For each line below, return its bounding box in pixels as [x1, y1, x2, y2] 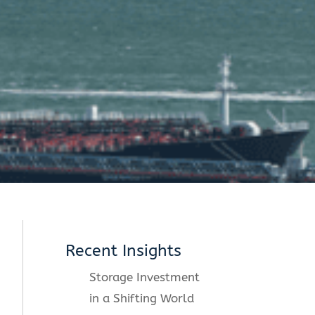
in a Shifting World [89, 291, 195, 306]
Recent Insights [65, 241, 182, 261]
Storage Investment [89, 270, 200, 285]
